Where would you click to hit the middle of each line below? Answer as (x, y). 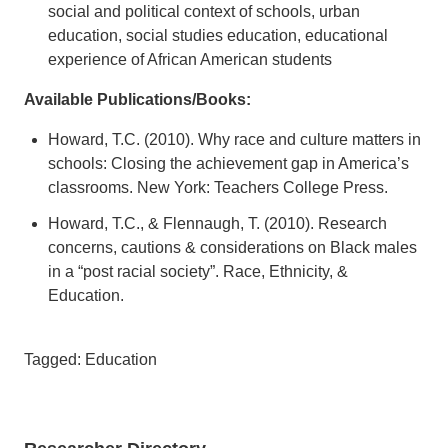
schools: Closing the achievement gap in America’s (228, 163)
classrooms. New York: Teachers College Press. (218, 187)
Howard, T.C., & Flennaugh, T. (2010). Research (217, 223)
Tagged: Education (90, 359)
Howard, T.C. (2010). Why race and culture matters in (234, 139)
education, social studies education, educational (218, 35)
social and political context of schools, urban (204, 11)
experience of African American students (190, 59)
